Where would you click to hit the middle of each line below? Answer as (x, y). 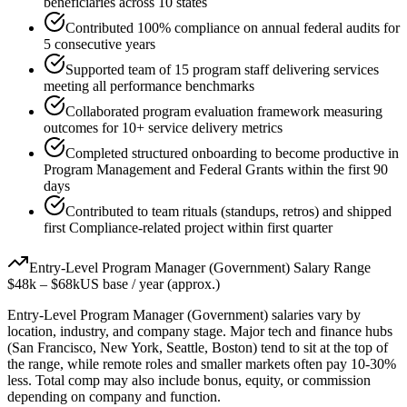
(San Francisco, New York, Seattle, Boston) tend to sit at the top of (198, 348)
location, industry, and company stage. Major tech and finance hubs (200, 332)
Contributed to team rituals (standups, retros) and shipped (228, 212)
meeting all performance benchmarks (149, 86)
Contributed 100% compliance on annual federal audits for (233, 28)
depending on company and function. (114, 397)
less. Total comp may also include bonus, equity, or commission (189, 381)
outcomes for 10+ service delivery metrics (163, 128)
